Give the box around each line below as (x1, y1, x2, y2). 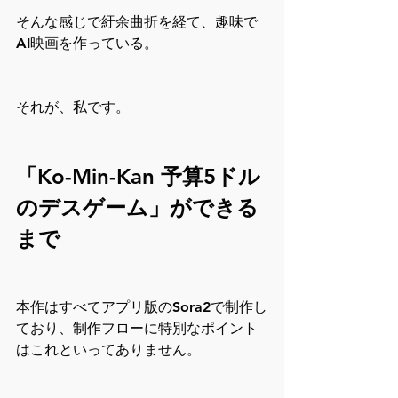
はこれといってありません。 (16, 341, 201, 359)
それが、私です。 (16, 99, 130, 116)
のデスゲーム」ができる (16, 195, 259, 221)
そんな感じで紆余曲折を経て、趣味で (16, 13, 258, 31)
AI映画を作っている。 (16, 35, 158, 52)
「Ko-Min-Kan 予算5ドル (16, 163, 260, 190)
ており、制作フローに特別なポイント (16, 320, 258, 338)
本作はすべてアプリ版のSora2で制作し (16, 298, 267, 316)
